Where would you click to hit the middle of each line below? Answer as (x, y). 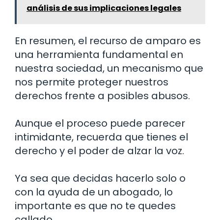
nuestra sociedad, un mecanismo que (109, 68)
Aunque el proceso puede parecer (100, 123)
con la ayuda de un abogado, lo (94, 192)
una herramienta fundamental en (99, 54)
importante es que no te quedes (95, 206)
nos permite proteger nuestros (92, 82)
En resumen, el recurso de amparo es (108, 41)
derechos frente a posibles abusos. (102, 96)
